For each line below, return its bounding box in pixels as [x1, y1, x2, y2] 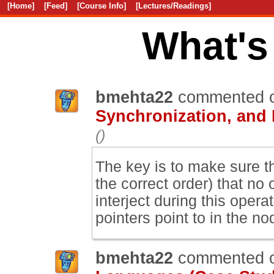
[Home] [7, 1, 34, 10]
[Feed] [44, 1, 67, 10]
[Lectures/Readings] [136, 1, 211, 10]
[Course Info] [77, 1, 126, 10]
